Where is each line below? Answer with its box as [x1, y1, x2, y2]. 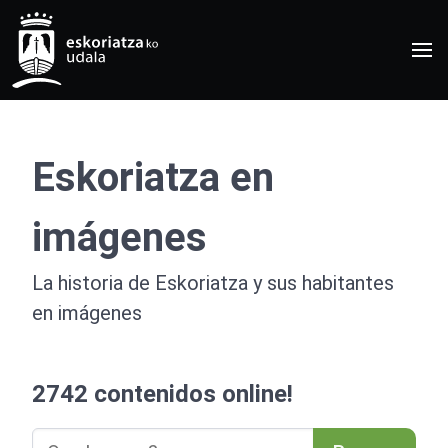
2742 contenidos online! [32, 380, 293, 408]
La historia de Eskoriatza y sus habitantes [32, 271, 394, 295]
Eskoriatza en [32, 154, 274, 201]
